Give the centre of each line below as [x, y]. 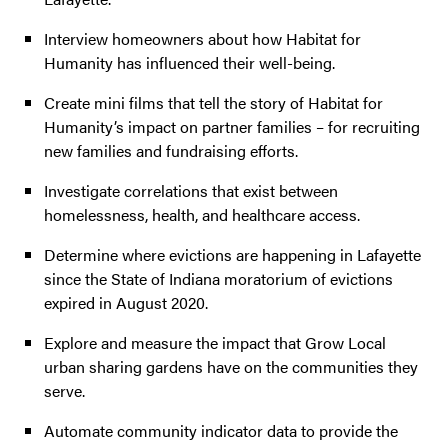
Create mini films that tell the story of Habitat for [213, 103]
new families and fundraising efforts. [171, 151]
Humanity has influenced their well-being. [189, 63]
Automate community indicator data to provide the [221, 431]
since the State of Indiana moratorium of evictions [218, 279]
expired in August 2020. [126, 303]
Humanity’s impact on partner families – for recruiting [232, 127]
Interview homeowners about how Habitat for [202, 39]
